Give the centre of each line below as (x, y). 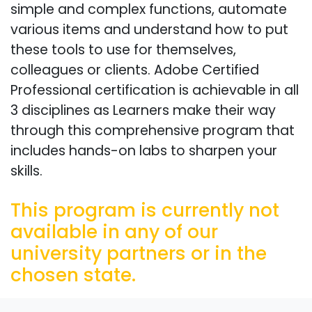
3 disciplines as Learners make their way (143, 110)
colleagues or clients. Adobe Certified (135, 70)
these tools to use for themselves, (123, 49)
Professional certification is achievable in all (155, 90)
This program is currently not (145, 210)
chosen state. (73, 274)
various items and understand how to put (149, 29)
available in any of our (114, 231)
